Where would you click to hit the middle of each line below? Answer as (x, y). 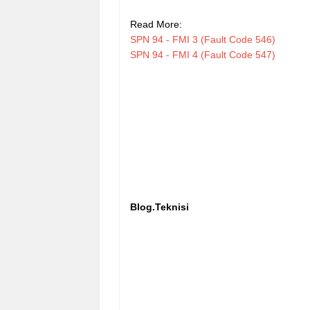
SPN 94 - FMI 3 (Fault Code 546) (203, 39)
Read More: (156, 24)
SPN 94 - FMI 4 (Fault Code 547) (203, 54)
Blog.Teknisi (159, 207)
